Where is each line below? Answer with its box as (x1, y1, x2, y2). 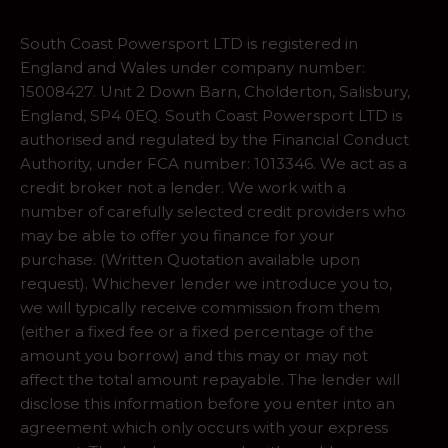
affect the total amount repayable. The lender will (20, 370, 400, 390)
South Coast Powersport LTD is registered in (20, 34, 358, 54)
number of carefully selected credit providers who (20, 202, 406, 222)
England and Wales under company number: (20, 58, 365, 78)
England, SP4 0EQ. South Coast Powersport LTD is (20, 106, 402, 126)
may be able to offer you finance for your (20, 226, 335, 246)
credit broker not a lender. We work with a (20, 178, 346, 198)
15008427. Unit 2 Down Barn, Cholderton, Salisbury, (20, 82, 410, 102)
